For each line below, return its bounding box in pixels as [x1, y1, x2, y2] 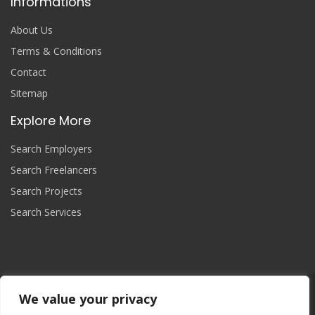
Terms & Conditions [11, 44, 102, 58]
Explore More [11, 112, 91, 130]
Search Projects [11, 184, 82, 198]
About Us [11, 23, 53, 37]
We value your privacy [19, 290, 157, 307]
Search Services [11, 205, 82, 219]
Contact [11, 65, 46, 79]
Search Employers [11, 142, 92, 156]
